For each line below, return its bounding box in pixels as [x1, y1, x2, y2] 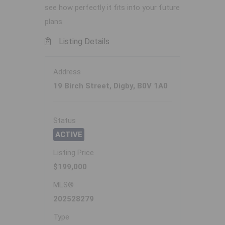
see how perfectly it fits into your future [45, 3, 180, 13]
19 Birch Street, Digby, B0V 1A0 [53, 81, 168, 91]
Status [53, 116, 76, 126]
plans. [45, 17, 64, 27]
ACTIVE [55, 130, 82, 140]
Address [53, 67, 81, 77]
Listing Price [53, 148, 94, 158]
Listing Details [59, 37, 109, 47]
